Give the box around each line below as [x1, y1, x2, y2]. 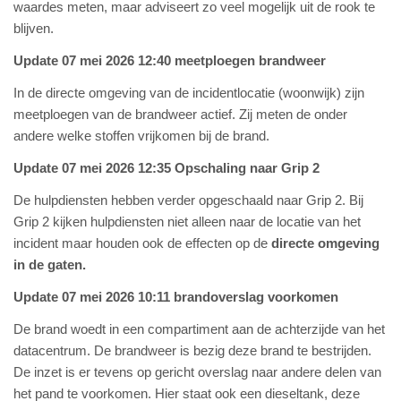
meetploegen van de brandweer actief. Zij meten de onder [13, 107, 347, 122]
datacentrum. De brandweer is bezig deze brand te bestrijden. [13, 343, 371, 358]
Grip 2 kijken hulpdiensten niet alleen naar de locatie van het [13, 214, 361, 229]
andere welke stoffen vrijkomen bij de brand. [13, 128, 269, 143]
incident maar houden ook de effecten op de [13, 235, 271, 251]
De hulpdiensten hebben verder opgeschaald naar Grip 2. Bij [13, 192, 363, 208]
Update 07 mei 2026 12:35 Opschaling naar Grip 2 [13, 160, 320, 175]
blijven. [13, 21, 54, 36]
